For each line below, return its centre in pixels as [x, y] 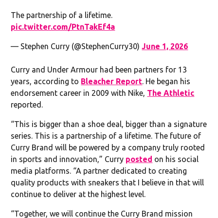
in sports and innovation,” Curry [68, 159]
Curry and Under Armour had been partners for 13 [99, 69]
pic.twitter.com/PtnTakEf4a [63, 27]
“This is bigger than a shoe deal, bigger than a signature [109, 124]
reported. [27, 104]
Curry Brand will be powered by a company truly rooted [108, 147]
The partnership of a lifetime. [62, 15]
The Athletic [171, 93]
